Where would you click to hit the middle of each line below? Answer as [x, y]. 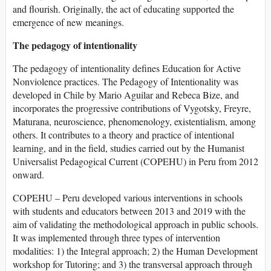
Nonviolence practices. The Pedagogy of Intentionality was [126, 81]
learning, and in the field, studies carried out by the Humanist [129, 148]
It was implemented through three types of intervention [116, 237]
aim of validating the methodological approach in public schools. [135, 224]
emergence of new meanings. [68, 22]
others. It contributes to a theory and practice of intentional [123, 134]
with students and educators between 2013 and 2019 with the [129, 211]
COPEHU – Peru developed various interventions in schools [128, 197]
